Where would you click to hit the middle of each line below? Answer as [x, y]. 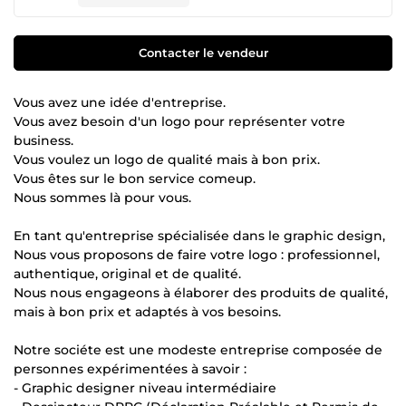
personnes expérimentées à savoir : [130, 368]
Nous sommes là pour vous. [102, 197]
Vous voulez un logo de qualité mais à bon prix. [167, 159]
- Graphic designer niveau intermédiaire [145, 387]
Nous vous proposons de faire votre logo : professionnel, [197, 254]
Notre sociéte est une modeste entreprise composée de [198, 349]
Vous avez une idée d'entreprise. [120, 102]
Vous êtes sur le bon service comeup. [135, 178]
